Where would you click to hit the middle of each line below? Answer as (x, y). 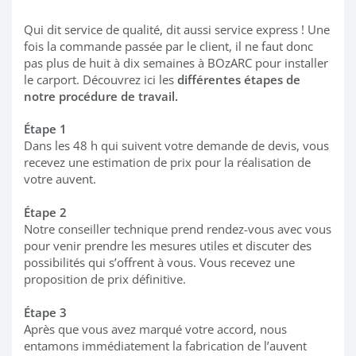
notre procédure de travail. (101, 97)
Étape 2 (45, 213)
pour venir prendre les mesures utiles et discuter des (168, 246)
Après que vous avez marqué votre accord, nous (155, 329)
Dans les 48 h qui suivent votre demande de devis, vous (176, 146)
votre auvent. (60, 179)
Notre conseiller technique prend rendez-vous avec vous (178, 229)
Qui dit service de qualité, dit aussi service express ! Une (177, 30)
